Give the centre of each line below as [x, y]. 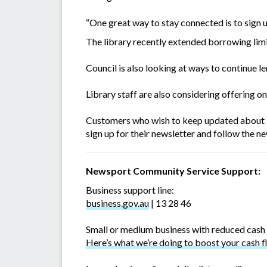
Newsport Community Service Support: [173, 171]
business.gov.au [117, 203]
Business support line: [130, 190]
